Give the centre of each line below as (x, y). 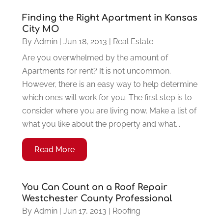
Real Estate (133, 41)
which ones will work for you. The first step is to (107, 97)
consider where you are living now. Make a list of (109, 110)
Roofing (126, 211)
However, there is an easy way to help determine (110, 84)
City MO (41, 29)
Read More (54, 149)
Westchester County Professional (97, 198)
